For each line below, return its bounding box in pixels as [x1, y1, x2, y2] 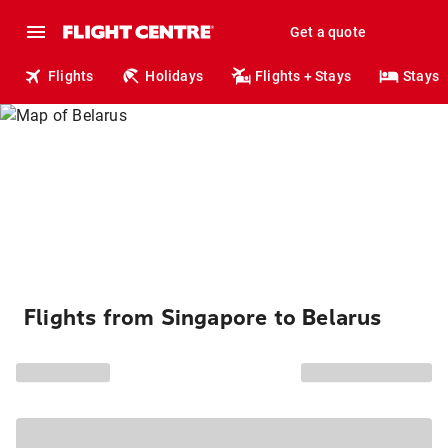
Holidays [145, 68, 204, 84]
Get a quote [289, 24, 366, 40]
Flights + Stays [255, 68, 352, 84]
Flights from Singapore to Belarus [24, 305, 382, 331]
